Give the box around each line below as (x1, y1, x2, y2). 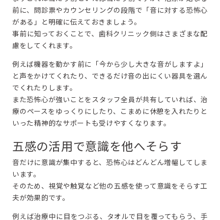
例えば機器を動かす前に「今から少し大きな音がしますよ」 (12, 59, 208, 69)
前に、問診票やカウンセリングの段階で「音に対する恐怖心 (12, 5, 208, 15)
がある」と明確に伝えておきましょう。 (12, 17, 141, 27)
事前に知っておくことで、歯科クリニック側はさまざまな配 (12, 28, 208, 38)
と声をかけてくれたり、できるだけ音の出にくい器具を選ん (12, 71, 208, 81)
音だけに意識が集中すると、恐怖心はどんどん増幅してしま (12, 157, 208, 167)
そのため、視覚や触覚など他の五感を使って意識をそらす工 (12, 181, 208, 191)
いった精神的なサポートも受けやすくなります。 (12, 118, 171, 128)
